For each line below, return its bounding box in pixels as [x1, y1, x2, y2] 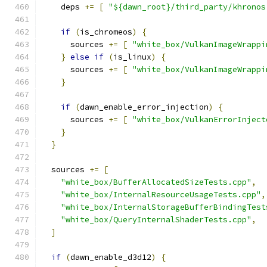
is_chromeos [80, 27, 132, 37]
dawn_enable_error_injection [80, 102, 209, 112]
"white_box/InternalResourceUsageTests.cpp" [61, 190, 261, 200]
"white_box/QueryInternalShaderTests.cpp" [61, 215, 252, 225]
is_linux [113, 52, 151, 62]
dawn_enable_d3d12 [70, 252, 151, 262]
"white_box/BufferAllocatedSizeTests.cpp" [61, 177, 252, 187]
